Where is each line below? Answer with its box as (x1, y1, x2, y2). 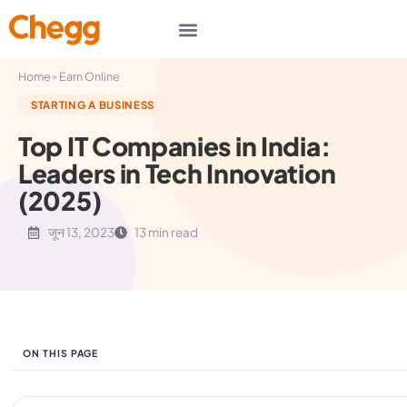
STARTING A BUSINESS (31, 98, 155, 112)
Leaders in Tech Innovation (18, 157, 336, 189)
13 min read (134, 224, 198, 240)
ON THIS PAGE (23, 347, 99, 359)
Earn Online (59, 69, 120, 84)
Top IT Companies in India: (18, 130, 331, 162)
